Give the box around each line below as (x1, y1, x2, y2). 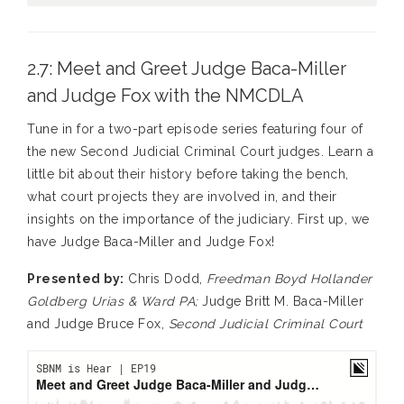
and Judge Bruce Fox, (27, 317, 169, 332)
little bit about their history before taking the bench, (27, 167, 349, 182)
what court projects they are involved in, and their (27, 189, 337, 205)
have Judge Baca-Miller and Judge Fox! (27, 234, 275, 250)
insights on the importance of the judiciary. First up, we (27, 212, 370, 227)
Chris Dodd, (124, 271, 207, 287)
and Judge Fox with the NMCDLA (27, 85, 304, 107)
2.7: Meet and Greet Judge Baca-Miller (27, 58, 346, 80)
